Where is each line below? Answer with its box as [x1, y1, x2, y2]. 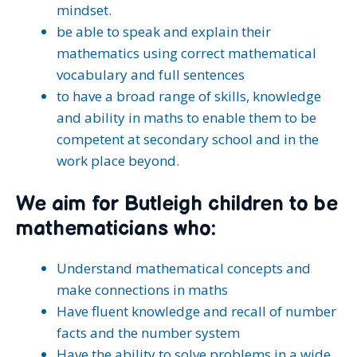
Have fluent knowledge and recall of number [57, 301, 336, 320]
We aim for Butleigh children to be [16, 191, 338, 217]
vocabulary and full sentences [57, 65, 245, 84]
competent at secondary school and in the [57, 130, 319, 148]
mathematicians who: [16, 216, 216, 241]
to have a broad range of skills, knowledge [57, 87, 321, 105]
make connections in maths [57, 280, 228, 299]
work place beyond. [57, 151, 179, 170]
